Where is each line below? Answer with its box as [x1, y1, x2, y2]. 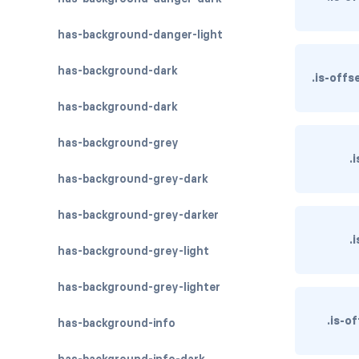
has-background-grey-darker [58, 208, 219, 222]
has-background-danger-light [58, 27, 223, 42]
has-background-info [58, 316, 175, 330]
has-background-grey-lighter [58, 280, 220, 294]
